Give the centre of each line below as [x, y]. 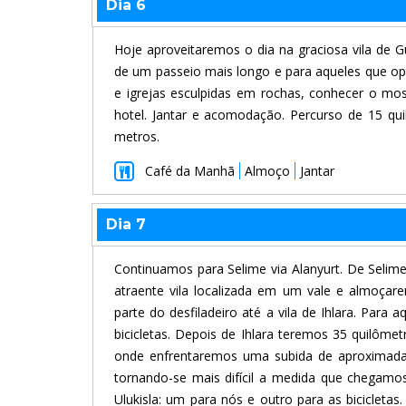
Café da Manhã [190, 170]
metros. [137, 136]
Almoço [267, 170]
